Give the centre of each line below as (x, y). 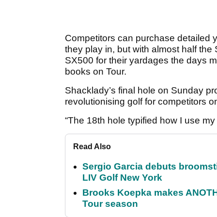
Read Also (92, 147)
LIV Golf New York (122, 178)
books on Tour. (96, 72)
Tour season (110, 204)
